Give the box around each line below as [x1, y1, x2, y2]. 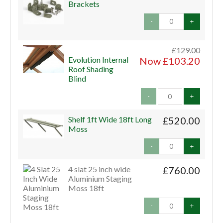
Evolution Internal [68, 55, 129, 65]
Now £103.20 [139, 55, 200, 67]
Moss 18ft [68, 183, 105, 193]
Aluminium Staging [68, 174, 132, 184]
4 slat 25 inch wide [68, 164, 131, 174]
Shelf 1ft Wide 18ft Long [68, 114, 152, 124]
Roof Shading [68, 64, 114, 74]
